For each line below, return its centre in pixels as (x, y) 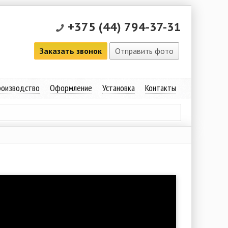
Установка (118, 88)
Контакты (160, 88)
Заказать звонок (71, 51)
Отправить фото (144, 51)
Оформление (71, 88)
